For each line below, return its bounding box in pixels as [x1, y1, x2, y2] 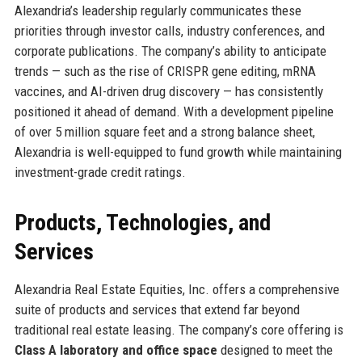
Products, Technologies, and [14, 208, 271, 236]
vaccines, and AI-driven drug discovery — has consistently [14, 82, 323, 99]
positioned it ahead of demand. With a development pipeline [14, 103, 334, 120]
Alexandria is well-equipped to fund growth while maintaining [14, 143, 342, 160]
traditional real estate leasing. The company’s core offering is [14, 321, 343, 338]
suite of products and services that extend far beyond [14, 301, 300, 318]
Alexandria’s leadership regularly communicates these [14, 2, 301, 19]
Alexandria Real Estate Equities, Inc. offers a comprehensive [14, 280, 339, 297]
